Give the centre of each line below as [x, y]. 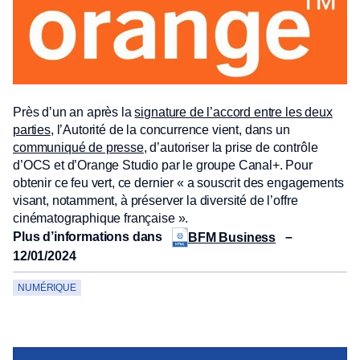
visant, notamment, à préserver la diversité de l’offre [155, 200]
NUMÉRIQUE [47, 288]
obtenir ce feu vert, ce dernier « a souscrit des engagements [178, 183]
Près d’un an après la [74, 112]
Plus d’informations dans [89, 236]
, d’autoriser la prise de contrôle [231, 147]
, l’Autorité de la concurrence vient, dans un [170, 130]
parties [32, 130]
